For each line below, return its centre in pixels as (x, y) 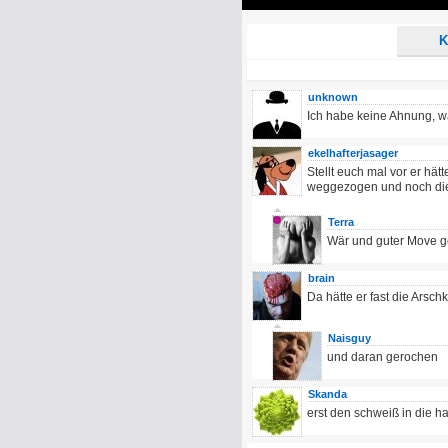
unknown (333, 97)
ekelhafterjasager (353, 153)
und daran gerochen (382, 357)
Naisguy (349, 338)
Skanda (327, 394)
